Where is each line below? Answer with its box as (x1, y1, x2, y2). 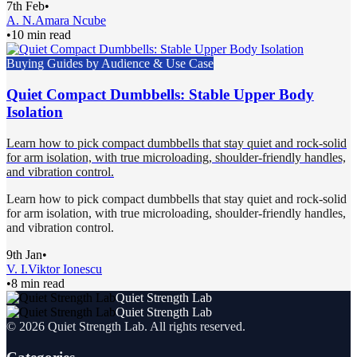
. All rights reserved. (144, 319, 245, 333)
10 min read (11, 28, 71, 42)
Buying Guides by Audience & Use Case (6, 57, 214, 71)
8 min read (11, 276, 65, 290)
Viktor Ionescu (28, 261, 102, 276)
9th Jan (6, 247, 42, 261)
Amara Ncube (35, 14, 106, 28)
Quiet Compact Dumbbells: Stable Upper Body (6, 86, 314, 104)
